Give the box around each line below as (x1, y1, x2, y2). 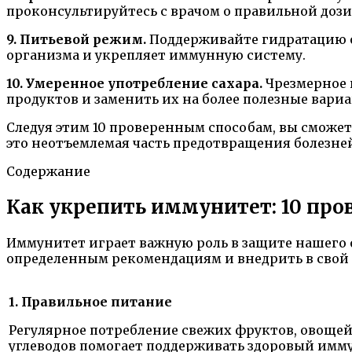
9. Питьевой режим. (6, 31, 146, 47)
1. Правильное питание (9, 293, 172, 310)
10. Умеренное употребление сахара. (6, 75, 262, 91)
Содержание (6, 163, 90, 179)
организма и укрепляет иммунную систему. (6, 46, 306, 63)
